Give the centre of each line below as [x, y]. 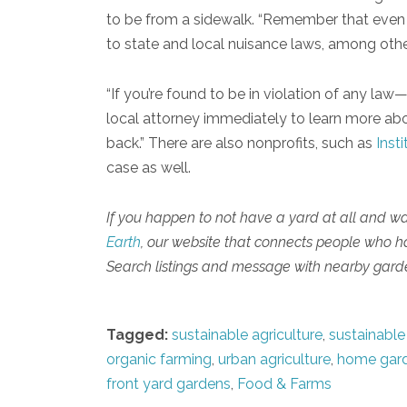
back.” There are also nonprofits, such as [241, 143]
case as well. [149, 167]
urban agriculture [274, 359]
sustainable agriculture [247, 334]
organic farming [159, 359]
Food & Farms [284, 383]
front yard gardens [169, 383]
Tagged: [137, 334]
